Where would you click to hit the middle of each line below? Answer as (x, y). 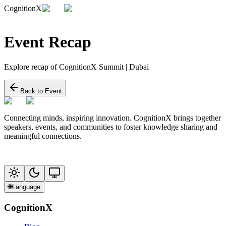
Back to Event (41, 91)
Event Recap (48, 42)
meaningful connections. (43, 136)
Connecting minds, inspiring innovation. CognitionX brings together (112, 118)
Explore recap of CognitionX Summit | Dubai (76, 67)
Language (26, 187)
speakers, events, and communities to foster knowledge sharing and (111, 127)
